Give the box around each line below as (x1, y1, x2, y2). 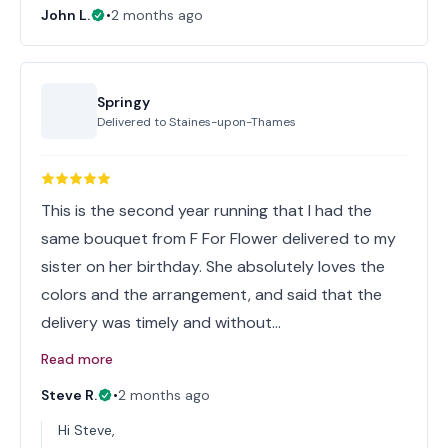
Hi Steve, (58, 421, 115, 439)
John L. (41, 6, 90, 24)
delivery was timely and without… (41, 312, 281, 333)
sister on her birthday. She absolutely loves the (41, 256, 385, 277)
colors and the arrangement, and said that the (41, 284, 382, 305)
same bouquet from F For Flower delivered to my (41, 228, 396, 249)
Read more (41, 350, 113, 368)
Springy (97, 93, 150, 111)
